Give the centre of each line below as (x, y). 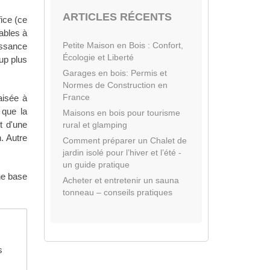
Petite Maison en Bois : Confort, (123, 45)
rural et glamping (95, 125)
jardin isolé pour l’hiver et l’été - (122, 152)
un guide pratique (96, 165)
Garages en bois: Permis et (115, 73)
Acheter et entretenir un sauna (121, 180)
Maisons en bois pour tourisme (121, 113)
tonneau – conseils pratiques (118, 192)
